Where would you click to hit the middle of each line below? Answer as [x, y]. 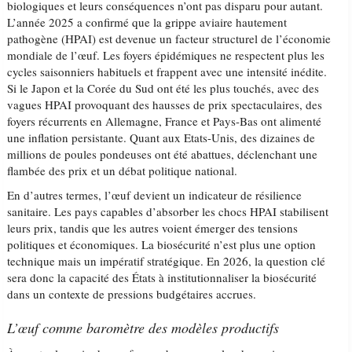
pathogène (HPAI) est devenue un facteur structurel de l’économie [169, 38]
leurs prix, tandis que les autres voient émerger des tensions [153, 228]
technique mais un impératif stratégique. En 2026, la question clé [167, 261]
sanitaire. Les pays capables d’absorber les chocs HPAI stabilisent [168, 211]
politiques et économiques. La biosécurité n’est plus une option [162, 244]
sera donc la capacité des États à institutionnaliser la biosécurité [162, 277]
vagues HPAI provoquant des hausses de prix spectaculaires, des [165, 104]
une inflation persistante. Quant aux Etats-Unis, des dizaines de [161, 137]
